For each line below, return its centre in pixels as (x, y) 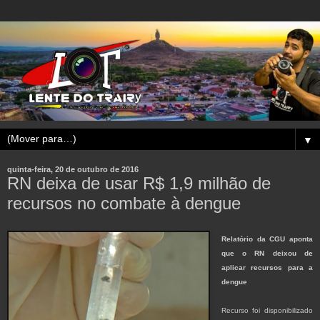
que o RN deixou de (267, 254)
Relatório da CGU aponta (267, 239)
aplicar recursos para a (267, 268)
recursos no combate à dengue (124, 204)
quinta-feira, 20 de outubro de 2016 (73, 170)
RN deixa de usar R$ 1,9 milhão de (139, 184)
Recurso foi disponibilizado (267, 311)
